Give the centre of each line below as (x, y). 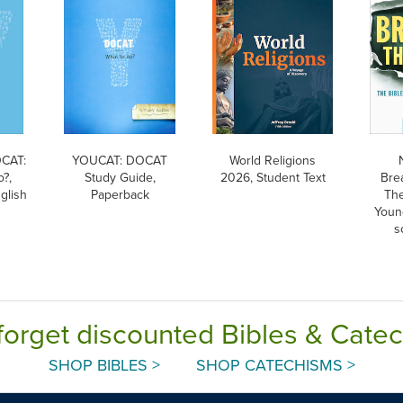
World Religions (273, 160)
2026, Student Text (273, 177)
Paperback (120, 194)
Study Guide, (120, 177)
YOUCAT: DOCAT (120, 160)
